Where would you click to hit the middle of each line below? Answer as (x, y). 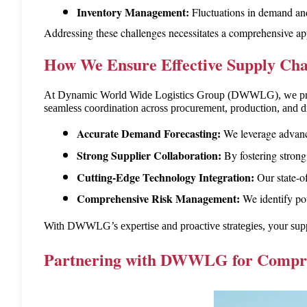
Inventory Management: (133, 12)
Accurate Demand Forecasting (147, 134)
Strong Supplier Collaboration (147, 155)
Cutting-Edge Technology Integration (164, 177)
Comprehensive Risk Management (157, 199)
